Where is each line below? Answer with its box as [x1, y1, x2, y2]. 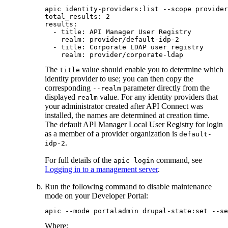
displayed [45, 93, 77, 102]
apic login [113, 157, 154, 165]
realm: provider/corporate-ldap [45, 51, 183, 59]
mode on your [45, 191, 92, 201]
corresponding [45, 83, 93, 93]
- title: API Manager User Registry [45, 28, 191, 36]
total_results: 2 [45, 13, 110, 21]
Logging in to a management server [45, 165, 158, 174]
